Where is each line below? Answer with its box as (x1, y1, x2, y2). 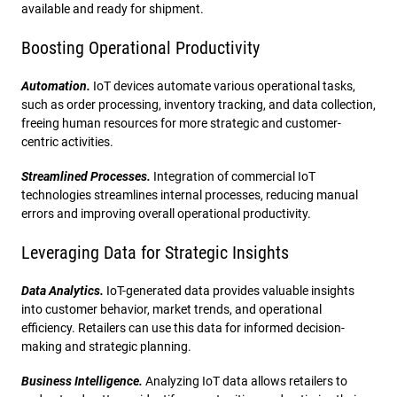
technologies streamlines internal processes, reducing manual (21, 187, 358, 202)
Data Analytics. (21, 283, 106, 298)
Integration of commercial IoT (153, 168, 315, 183)
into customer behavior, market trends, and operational (21, 301, 322, 316)
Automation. (21, 78, 90, 93)
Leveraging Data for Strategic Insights (21, 241, 289, 263)
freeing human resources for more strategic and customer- (21, 115, 341, 130)
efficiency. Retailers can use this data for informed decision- (21, 320, 345, 335)
